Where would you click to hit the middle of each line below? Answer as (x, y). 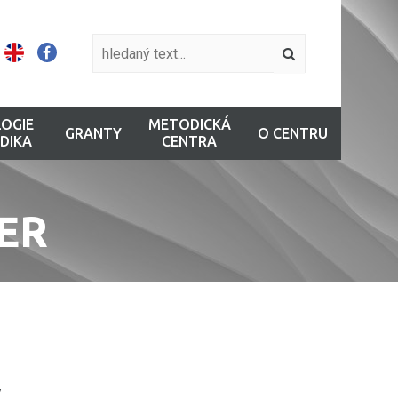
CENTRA (189, 141)
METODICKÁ (189, 124)
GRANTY (93, 133)
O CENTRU (292, 133)
